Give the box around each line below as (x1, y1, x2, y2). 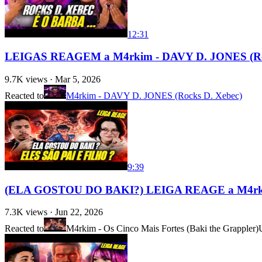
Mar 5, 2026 (55, 74, 101, 84)
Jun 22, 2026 (55, 207, 103, 218)
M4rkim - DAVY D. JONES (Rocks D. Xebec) (66, 91, 242, 101)
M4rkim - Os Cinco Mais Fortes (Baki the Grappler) (66, 223, 258, 234)
